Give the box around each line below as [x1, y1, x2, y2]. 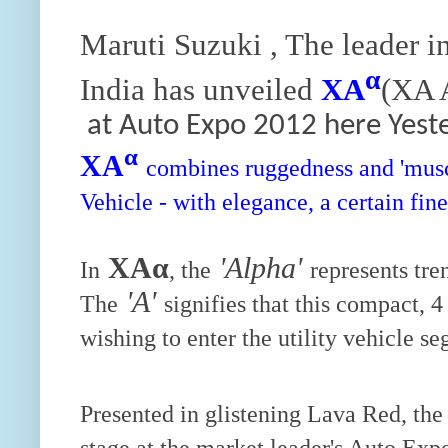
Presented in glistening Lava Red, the [80, 400, 443, 428]
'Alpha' [219, 251, 302, 285]
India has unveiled [80, 72, 321, 108]
